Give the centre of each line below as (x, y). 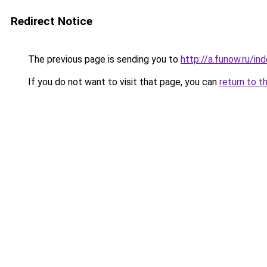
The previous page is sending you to (103, 59)
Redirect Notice (52, 21)
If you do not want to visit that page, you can (122, 82)
